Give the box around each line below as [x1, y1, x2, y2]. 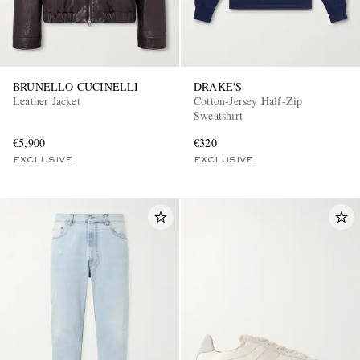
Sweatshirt [194, 107, 243, 123]
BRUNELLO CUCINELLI [13, 78, 139, 94]
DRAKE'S [194, 78, 243, 94]
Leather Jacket [13, 92, 80, 108]
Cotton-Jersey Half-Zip [194, 92, 303, 108]
